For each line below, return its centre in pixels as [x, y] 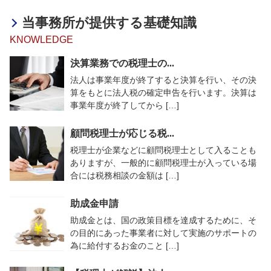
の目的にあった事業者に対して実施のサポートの [163, 233]
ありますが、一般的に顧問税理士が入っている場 [163, 163]
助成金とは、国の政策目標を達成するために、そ [163, 220]
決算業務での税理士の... [122, 63]
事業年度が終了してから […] [125, 105]
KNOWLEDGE [41, 40]
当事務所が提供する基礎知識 [109, 23]
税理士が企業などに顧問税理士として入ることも [163, 150]
